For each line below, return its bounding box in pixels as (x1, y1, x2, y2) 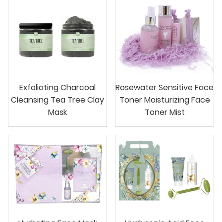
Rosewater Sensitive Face (115, 82, 214, 94)
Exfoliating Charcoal (19, 82, 96, 94)
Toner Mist (144, 107, 185, 118)
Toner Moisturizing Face (119, 94, 210, 106)
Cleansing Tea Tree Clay (11, 94, 104, 106)
